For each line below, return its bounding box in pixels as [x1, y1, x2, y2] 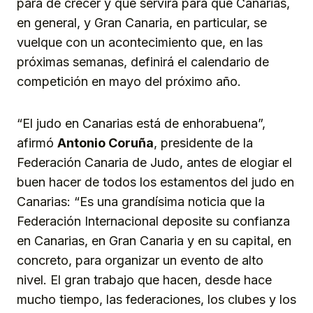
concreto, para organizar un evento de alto [17, 252, 263, 268]
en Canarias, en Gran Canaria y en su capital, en [17, 233, 291, 248]
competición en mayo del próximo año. [17, 73, 241, 89]
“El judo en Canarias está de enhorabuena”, [17, 115, 265, 131]
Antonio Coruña [57, 135, 154, 150]
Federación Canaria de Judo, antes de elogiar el [17, 154, 292, 170]
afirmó [17, 135, 57, 150]
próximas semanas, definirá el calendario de [17, 54, 269, 69]
